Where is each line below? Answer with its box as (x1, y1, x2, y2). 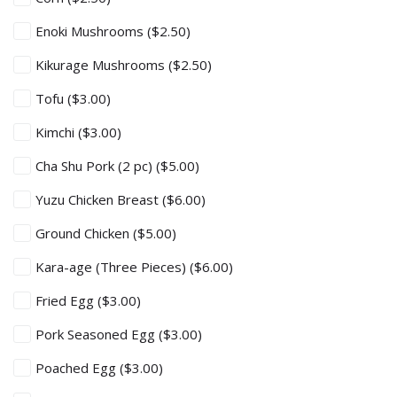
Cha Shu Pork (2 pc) (35, 156, 156, 175)
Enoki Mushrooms (35, 21, 147, 40)
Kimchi (35, 122, 78, 141)
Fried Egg (35, 291, 97, 309)
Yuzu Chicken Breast (35, 190, 162, 208)
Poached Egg (35, 358, 120, 377)
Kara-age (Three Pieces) (35, 257, 190, 276)
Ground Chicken (35, 223, 133, 242)
